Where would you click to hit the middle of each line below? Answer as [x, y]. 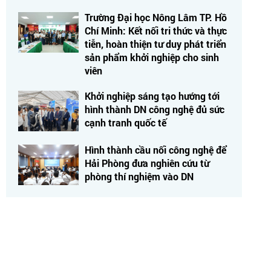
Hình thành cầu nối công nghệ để [155, 149]
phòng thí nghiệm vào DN [139, 176]
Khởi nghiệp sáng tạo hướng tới [152, 96]
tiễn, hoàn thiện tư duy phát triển [155, 44]
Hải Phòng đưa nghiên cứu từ [147, 163]
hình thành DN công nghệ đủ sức [155, 109]
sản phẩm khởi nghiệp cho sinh [152, 57]
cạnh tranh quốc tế [126, 122]
